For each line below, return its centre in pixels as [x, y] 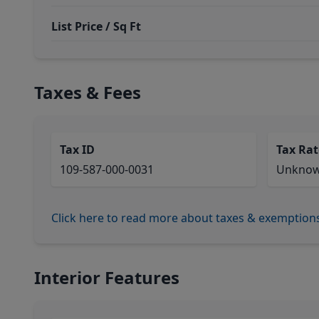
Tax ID [77, 150]
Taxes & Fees [88, 92]
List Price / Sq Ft [96, 26]
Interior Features [107, 277]
